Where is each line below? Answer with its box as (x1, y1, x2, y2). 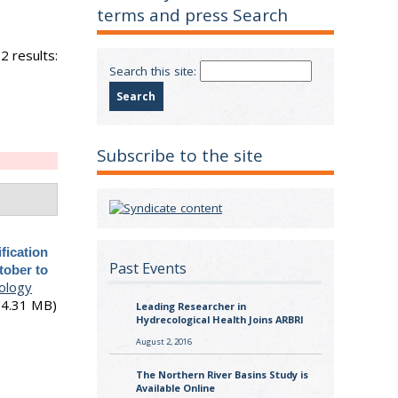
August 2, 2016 (135, 335, 192, 347)
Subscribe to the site (97, 144, 264, 168)
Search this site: (108, 62, 200, 79)
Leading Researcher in (135, 299, 246, 314)
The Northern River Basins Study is (135, 368, 308, 382)
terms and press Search (97, 4, 289, 28)
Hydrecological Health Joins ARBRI (135, 313, 304, 327)
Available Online (135, 381, 215, 395)
